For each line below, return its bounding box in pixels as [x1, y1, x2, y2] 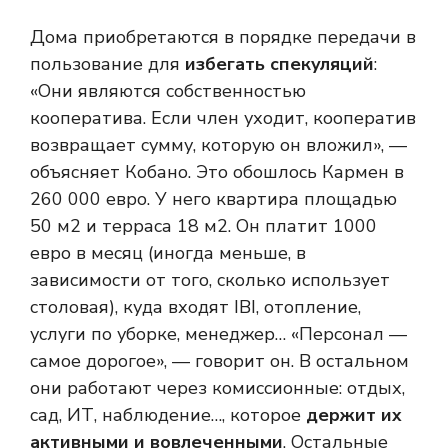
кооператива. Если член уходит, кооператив [30, 106, 416, 130]
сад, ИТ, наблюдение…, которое [30, 403, 306, 427]
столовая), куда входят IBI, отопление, [30, 295, 361, 319]
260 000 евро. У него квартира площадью [30, 187, 397, 211]
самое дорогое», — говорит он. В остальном [30, 349, 409, 373]
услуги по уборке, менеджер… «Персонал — [30, 322, 407, 346]
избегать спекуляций [185, 52, 374, 76]
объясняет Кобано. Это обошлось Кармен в [30, 160, 404, 184]
